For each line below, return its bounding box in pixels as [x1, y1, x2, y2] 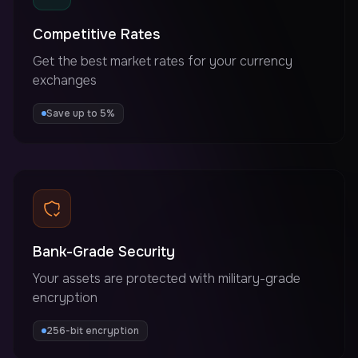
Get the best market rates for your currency [33, 52, 292, 70]
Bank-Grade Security [33, 242, 175, 261]
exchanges [33, 71, 97, 89]
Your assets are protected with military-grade [33, 269, 300, 287]
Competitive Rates [33, 25, 160, 43]
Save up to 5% [46, 106, 115, 120]
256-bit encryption [46, 324, 139, 337]
